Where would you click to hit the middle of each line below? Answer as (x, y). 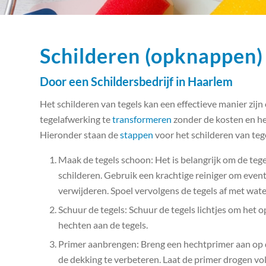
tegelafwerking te (76, 119)
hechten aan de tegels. (103, 225)
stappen (137, 134)
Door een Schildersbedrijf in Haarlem (136, 81)
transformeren (142, 119)
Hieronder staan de (80, 134)
